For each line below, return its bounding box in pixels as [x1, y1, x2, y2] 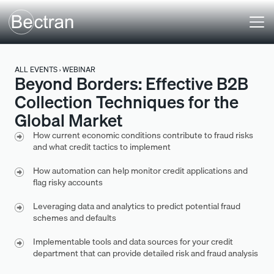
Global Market [15, 106, 122, 134]
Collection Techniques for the [15, 88, 239, 116]
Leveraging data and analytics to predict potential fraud [33, 199, 240, 213]
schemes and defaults [33, 211, 116, 224]
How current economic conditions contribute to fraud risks [33, 128, 253, 142]
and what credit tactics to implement [33, 140, 171, 154]
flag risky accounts [33, 176, 103, 189]
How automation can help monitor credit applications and [33, 164, 248, 177]
